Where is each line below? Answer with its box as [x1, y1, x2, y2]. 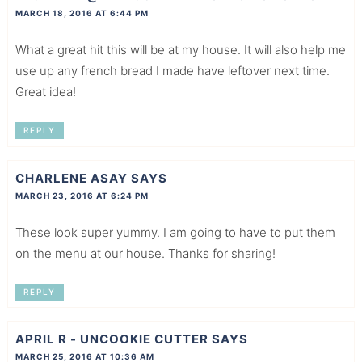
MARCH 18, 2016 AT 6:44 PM [15, 8, 149, 19]
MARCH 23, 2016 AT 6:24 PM [15, 190, 149, 200]
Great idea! [15, 84, 76, 100]
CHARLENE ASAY [15, 170, 128, 186]
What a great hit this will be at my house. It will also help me [15, 42, 346, 58]
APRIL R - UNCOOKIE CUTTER [15, 330, 208, 347]
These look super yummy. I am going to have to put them [15, 224, 335, 240]
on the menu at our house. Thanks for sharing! [15, 245, 276, 261]
